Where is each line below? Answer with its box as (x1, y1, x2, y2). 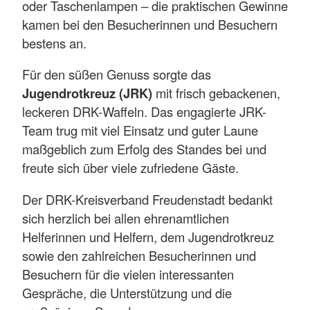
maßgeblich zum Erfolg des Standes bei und (22, 140, 266, 158)
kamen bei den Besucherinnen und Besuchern (22, 15, 277, 34)
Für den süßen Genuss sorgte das (22, 65, 211, 84)
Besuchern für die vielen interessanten (22, 264, 234, 283)
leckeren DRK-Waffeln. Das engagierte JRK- (22, 102, 266, 121)
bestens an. (22, 34, 86, 53)
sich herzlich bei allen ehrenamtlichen (22, 208, 229, 227)
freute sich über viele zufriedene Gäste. (22, 158, 239, 177)
